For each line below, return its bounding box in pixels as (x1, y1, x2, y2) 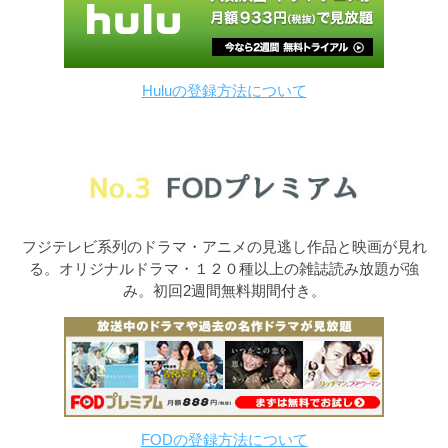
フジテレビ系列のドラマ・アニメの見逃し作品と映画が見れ (21, 238, 427, 256)
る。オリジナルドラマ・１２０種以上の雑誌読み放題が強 (29, 260, 419, 278)
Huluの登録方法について (141, 82, 307, 100)
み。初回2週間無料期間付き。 (122, 282, 326, 300)
